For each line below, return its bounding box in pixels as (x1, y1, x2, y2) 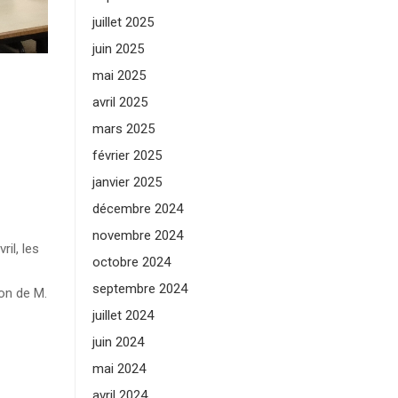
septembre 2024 (92, 281, 187, 297)
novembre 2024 (92, 227, 183, 243)
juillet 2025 (92, 14, 154, 30)
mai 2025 (92, 68, 146, 84)
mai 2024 (92, 361, 146, 377)
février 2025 (92, 147, 162, 163)
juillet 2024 (92, 307, 154, 323)
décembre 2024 (92, 201, 183, 217)
